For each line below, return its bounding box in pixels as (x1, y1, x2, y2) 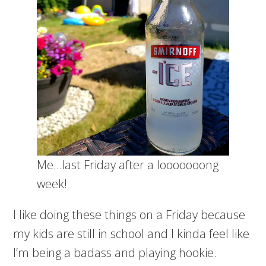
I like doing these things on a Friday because (13, 207, 246, 223)
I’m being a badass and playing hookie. (13, 245, 217, 261)
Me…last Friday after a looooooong (37, 157, 219, 173)
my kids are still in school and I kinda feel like (13, 226, 250, 242)
